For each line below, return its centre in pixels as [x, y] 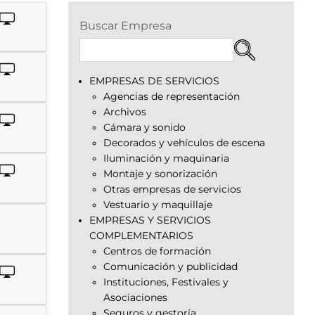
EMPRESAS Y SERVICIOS [150, 220]
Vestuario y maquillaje [158, 204]
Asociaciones [135, 297]
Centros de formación [157, 251]
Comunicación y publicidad [171, 266]
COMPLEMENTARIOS [141, 235]
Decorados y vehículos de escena [184, 142]
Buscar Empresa [126, 25]
